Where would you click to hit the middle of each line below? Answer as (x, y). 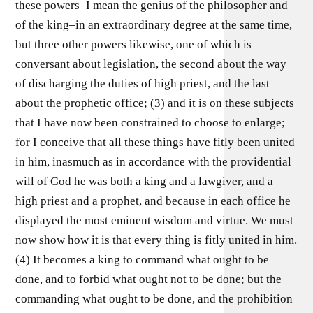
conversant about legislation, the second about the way (151, 64)
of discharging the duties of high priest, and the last (143, 83)
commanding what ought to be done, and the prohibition (154, 298)
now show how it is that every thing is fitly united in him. (156, 240)
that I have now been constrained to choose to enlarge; (151, 122)
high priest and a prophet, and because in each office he (153, 201)
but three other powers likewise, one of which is (134, 44)
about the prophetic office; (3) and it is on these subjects (155, 103)
